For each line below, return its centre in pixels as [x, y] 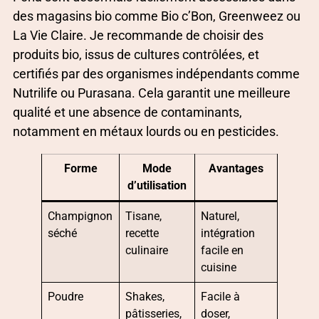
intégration [228, 233]
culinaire [147, 250]
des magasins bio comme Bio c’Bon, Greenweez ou [157, 16]
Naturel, [220, 216]
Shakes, [145, 296]
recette [142, 233]
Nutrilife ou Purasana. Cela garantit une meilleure [152, 93]
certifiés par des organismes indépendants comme [156, 73]
